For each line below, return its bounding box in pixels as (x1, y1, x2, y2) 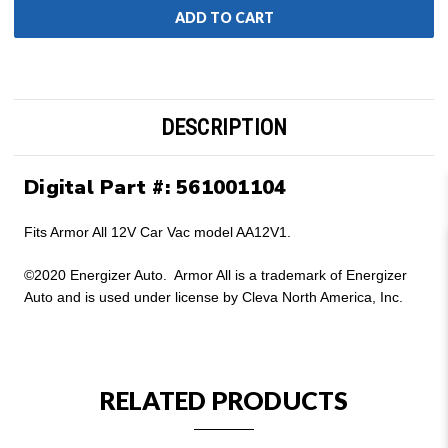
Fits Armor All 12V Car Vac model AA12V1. (24, 224, 291, 241)
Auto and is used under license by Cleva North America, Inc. (24, 289, 403, 306)
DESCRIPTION (160, 114, 288, 141)
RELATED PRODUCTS (99, 385, 349, 416)
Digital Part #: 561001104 (24, 174, 287, 202)
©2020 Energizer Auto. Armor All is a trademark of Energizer (24, 267, 407, 284)
